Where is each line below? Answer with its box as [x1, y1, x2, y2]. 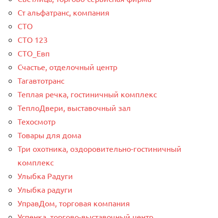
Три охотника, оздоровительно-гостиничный [18, 143, 182, 153]
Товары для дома [18, 129, 81, 140]
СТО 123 [18, 34, 48, 44]
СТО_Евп [18, 48, 50, 58]
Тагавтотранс [18, 75, 64, 85]
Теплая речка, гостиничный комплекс [18, 89, 157, 99]
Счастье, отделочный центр [18, 61, 117, 72]
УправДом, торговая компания [18, 198, 130, 208]
